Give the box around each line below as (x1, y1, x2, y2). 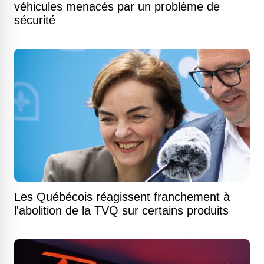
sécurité (14, 14, 55, 27)
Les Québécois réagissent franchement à (14, 190, 230, 203)
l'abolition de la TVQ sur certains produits (14, 204, 229, 217)
